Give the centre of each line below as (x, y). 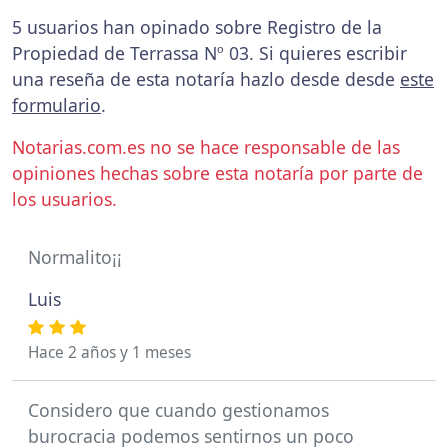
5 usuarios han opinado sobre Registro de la (197, 27)
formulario (56, 105)
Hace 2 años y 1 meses (109, 352)
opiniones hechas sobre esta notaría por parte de (217, 173)
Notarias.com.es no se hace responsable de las (206, 147)
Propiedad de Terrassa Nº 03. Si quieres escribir (209, 53)
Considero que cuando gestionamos (178, 410)
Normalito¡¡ (75, 257)
